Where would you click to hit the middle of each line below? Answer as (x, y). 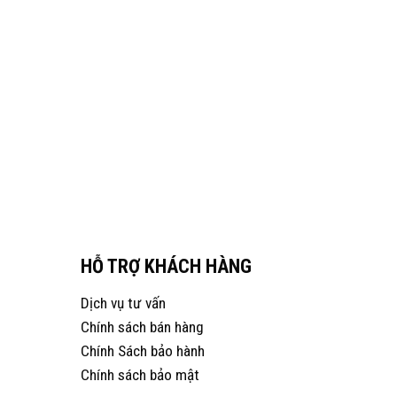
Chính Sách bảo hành (142, 350)
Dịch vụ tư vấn (123, 303)
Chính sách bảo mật (140, 374)
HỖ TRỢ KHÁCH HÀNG (166, 266)
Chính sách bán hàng (142, 327)
